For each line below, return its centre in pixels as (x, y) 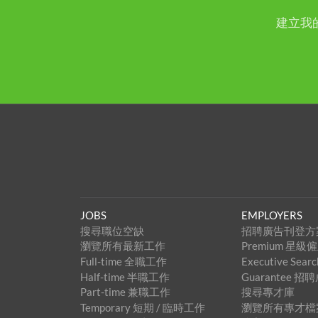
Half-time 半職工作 (125, 276)
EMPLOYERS (272, 215)
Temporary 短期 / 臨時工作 (142, 307)
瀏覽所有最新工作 (122, 246)
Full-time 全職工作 (123, 261)
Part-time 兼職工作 (125, 292)
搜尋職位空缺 (112, 230)
